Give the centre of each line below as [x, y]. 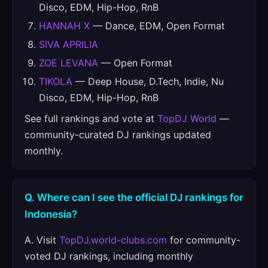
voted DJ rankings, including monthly [109, 256]
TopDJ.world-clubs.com [113, 240]
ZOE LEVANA [68, 63]
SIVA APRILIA [68, 44]
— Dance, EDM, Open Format [157, 26]
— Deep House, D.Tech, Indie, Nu [148, 81]
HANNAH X [64, 26]
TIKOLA [56, 81]
